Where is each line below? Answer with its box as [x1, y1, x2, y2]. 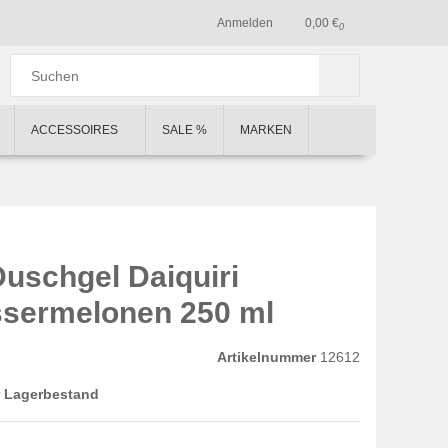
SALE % [162, 123, 207, 137]
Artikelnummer [217, 349, 316, 365]
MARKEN [240, 123, 292, 137]
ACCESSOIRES [31, 123, 121, 137]
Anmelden [217, 16, 273, 30]
